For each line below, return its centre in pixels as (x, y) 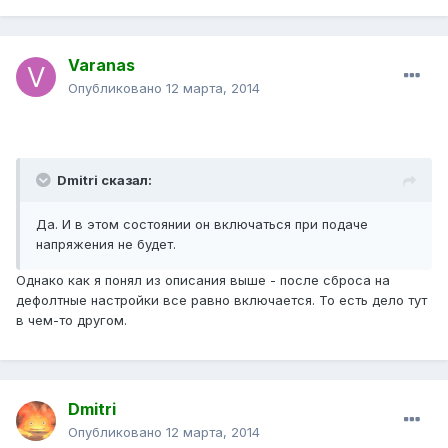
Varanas (101, 65)
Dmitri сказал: (104, 180)
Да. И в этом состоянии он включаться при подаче (202, 224)
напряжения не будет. (106, 244)
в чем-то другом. (71, 320)
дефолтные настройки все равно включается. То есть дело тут (221, 300)
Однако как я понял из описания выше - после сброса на (203, 280)
